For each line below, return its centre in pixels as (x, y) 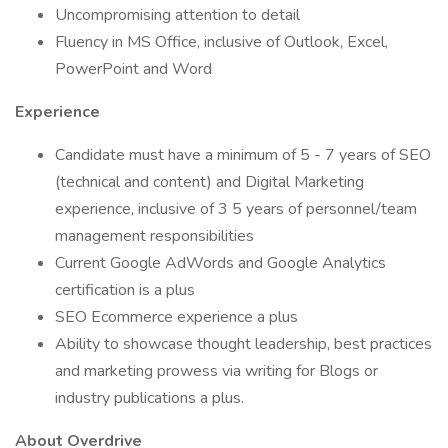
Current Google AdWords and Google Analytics (220, 263)
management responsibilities (154, 236)
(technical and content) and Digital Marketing (209, 182)
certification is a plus (125, 290)
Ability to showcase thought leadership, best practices (243, 344)
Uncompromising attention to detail (177, 15)
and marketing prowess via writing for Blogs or (216, 371)
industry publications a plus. (149, 398)
